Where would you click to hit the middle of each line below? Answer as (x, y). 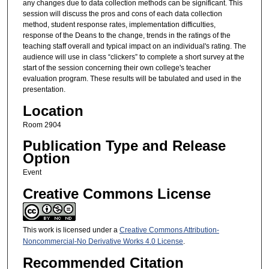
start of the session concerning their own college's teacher (116, 68)
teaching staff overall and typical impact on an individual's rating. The (134, 47)
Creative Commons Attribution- (169, 230)
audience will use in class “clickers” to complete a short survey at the (133, 57)
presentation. (44, 90)
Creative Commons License (116, 193)
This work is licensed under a (71, 230)
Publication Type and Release (124, 146)
